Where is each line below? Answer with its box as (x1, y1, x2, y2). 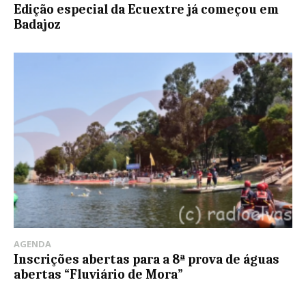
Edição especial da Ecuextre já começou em (14, 2, 279, 18)
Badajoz (14, 17, 61, 33)
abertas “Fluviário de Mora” (14, 267, 183, 283)
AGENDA (14, 238, 51, 251)
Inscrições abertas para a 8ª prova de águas (14, 252, 279, 268)
